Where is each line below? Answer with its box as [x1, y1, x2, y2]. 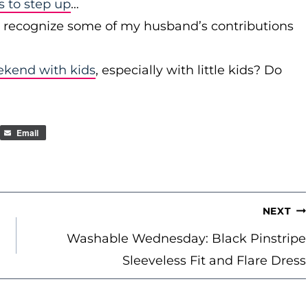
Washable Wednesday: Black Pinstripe [67, 231, 307, 246]
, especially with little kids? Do [96, 63, 282, 78]
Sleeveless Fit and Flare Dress [122, 253, 307, 268]
